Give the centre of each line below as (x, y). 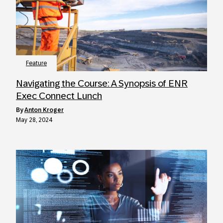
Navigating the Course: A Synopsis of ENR (102, 83)
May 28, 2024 (34, 120)
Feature (36, 63)
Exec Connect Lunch (59, 96)
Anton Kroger (44, 110)
